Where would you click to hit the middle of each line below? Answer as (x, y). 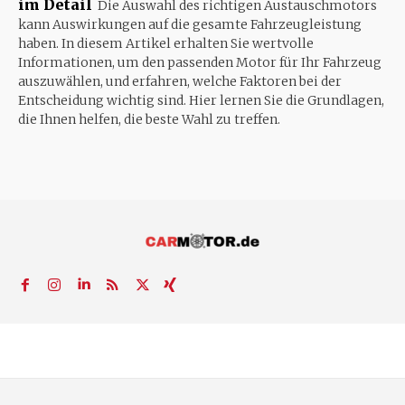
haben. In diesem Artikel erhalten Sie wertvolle (166, 44)
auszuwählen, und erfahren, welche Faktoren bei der (180, 82)
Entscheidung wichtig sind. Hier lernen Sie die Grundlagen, (201, 101)
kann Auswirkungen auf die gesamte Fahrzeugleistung (190, 25)
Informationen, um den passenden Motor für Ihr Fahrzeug (200, 63)
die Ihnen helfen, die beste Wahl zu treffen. (149, 120)
